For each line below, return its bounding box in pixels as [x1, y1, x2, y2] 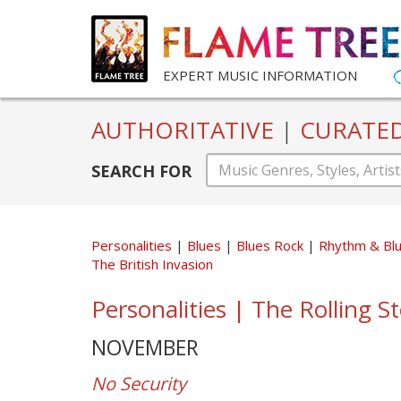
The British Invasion [91, 254, 213, 273]
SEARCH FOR [91, 159, 192, 182]
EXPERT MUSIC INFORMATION [163, 66, 357, 84]
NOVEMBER [91, 332, 199, 362]
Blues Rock [236, 235, 307, 254]
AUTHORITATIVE [91, 114, 280, 146]
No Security [91, 371, 186, 396]
